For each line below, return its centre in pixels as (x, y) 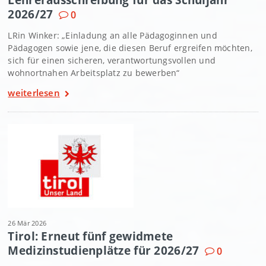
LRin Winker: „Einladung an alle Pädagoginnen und (113, 36)
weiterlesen (34, 93)
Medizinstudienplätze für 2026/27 (104, 251)
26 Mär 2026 (27, 223)
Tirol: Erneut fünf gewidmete (91, 236)
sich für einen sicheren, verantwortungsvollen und (112, 61)
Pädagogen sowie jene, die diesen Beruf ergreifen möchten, (130, 48)
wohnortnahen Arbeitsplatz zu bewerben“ (94, 73)
